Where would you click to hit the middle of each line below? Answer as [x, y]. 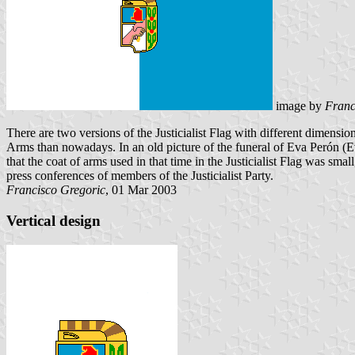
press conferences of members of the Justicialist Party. [140, 176]
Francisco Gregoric [56, 190]
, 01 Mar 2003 [141, 190]
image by [299, 106]
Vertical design [53, 221]
